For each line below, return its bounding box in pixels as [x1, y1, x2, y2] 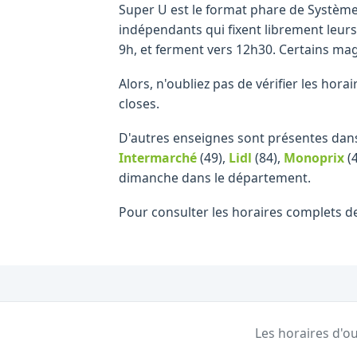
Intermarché [119, 148, 197, 167]
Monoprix [284, 148, 344, 167]
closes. [119, 94, 159, 112]
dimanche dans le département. [119, 168, 311, 186]
